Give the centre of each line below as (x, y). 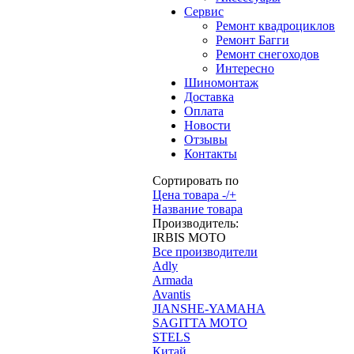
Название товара (198, 209)
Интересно (245, 68)
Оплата (204, 111)
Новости (207, 125)
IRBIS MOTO (189, 237)
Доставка (209, 97)
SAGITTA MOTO (200, 323)
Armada (173, 280)
